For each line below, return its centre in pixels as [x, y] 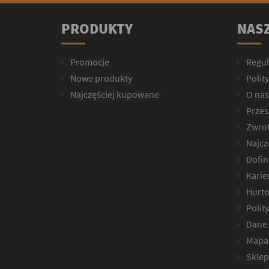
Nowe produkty [100, 78]
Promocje [89, 62]
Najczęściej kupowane [114, 94]
